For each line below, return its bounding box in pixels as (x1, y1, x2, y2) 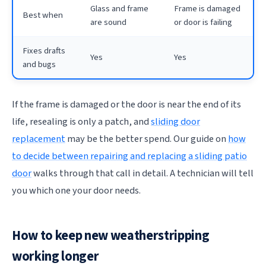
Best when (23, 9, 63, 22)
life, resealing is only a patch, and (12, 115, 151, 129)
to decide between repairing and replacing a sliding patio (12, 149, 247, 164)
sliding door (151, 115, 200, 129)
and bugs (23, 58, 56, 71)
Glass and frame (90, 2, 148, 15)
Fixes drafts (23, 45, 65, 58)
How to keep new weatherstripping (12, 226, 210, 246)
